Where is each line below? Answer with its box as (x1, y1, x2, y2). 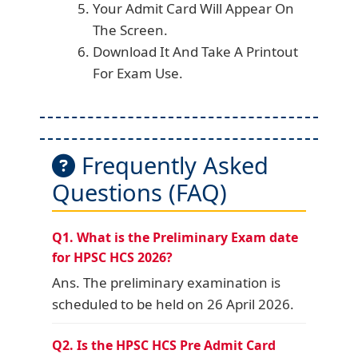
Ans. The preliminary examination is (52, 272, 280, 292)
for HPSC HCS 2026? (52, 248, 173, 266)
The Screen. (93, 21, 168, 39)
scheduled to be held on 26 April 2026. (52, 294, 294, 313)
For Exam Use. (93, 64, 183, 82)
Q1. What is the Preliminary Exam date (52, 228, 298, 246)
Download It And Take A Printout (93, 42, 298, 61)
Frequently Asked (75, 149, 268, 181)
